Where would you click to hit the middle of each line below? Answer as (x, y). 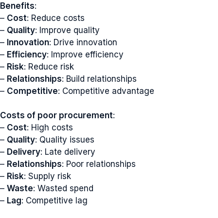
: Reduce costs (56, 18)
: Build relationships (99, 79)
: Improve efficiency (85, 54)
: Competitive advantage (106, 91)
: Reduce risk (49, 66)
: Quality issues (65, 140)
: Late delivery (68, 152)
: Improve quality (67, 30)
